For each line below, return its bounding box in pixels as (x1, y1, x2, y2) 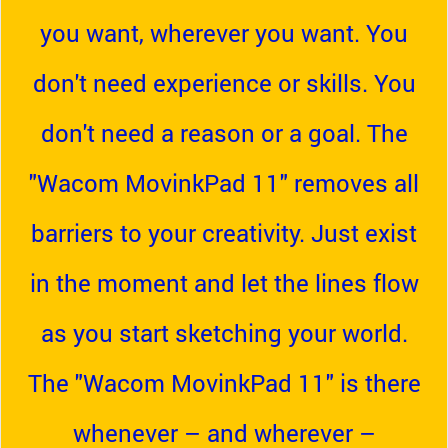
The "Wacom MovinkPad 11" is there (27, 367, 421, 399)
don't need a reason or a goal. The (40, 117, 408, 149)
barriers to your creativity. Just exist (31, 217, 417, 249)
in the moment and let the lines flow (29, 267, 419, 299)
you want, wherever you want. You (40, 17, 408, 49)
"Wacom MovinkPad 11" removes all (29, 167, 419, 199)
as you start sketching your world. (40, 317, 408, 349)
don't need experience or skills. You (32, 67, 416, 99)
